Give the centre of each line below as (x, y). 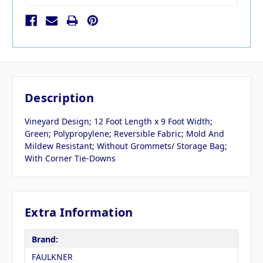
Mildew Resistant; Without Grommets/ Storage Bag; (126, 146)
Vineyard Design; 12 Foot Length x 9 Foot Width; (119, 122)
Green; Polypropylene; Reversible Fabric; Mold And (124, 134)
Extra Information (79, 213)
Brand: (45, 239)
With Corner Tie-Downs (70, 159)
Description (59, 98)
